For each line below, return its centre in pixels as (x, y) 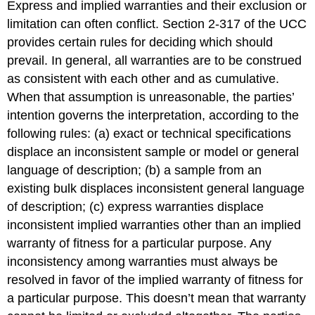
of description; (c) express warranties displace (136, 206)
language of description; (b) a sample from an (135, 170)
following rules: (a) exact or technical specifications (149, 133)
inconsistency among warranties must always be (143, 261)
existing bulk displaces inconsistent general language (156, 188)
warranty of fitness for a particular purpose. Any (140, 243)
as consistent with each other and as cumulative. (143, 78)
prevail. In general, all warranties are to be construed (155, 60)
